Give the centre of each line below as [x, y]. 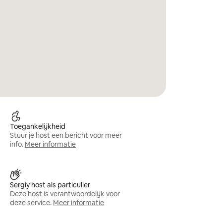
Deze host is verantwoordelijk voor [65, 194]
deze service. [31, 203]
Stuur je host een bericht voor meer [66, 135]
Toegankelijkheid [38, 126]
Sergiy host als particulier [50, 185]
